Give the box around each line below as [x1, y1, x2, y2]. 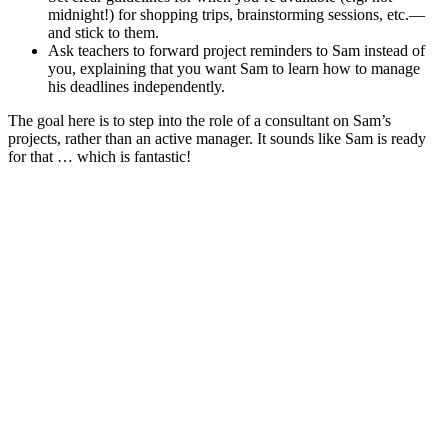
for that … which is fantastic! [8, 148, 191, 166]
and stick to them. [48, 24, 159, 42]
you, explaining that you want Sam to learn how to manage [48, 60, 420, 78]
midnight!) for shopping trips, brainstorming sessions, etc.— [48, 6, 425, 24]
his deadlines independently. [48, 78, 225, 96]
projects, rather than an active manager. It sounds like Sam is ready [8, 130, 426, 148]
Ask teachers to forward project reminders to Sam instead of [48, 42, 425, 60]
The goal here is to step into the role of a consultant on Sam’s [8, 112, 391, 130]
